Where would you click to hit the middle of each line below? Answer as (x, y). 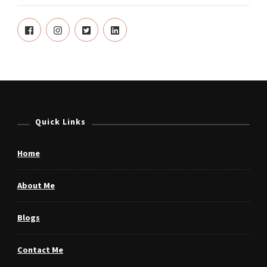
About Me (36, 185)
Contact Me (40, 249)
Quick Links (60, 121)
